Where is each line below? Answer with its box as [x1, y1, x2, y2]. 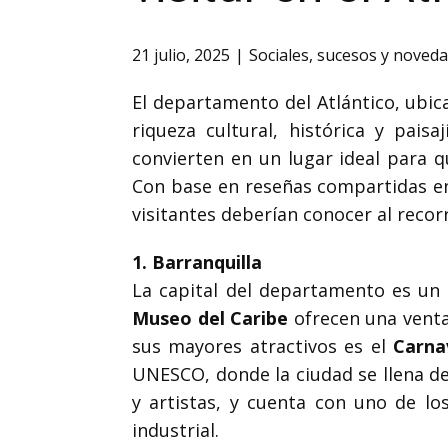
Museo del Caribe [132, 306, 289, 330]
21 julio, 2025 [132, 44, 230, 67]
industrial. [132, 418, 219, 442]
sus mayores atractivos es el [132, 334, 394, 358]
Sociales [249, 44, 309, 67]
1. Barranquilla [132, 250, 262, 274]
